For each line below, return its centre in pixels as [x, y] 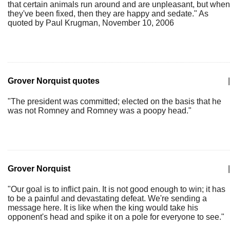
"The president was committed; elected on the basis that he [114, 101]
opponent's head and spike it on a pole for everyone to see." [116, 217]
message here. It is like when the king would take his [103, 208]
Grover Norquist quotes [54, 81]
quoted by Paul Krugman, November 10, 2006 [91, 23]
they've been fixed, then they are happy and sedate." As [108, 14]
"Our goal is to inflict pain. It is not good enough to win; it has [117, 189]
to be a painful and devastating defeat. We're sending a [107, 198]
